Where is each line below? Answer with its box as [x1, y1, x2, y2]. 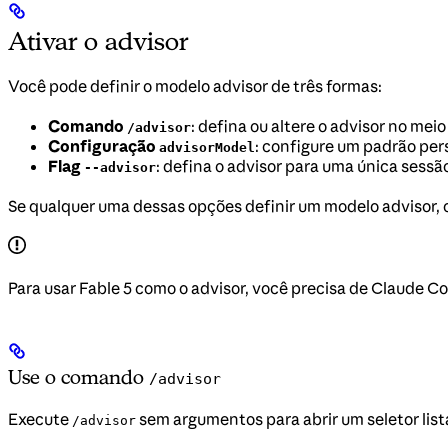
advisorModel [159, 139, 255, 155]
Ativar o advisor [8, 25, 189, 56]
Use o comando [8, 364, 149, 389]
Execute [8, 408, 72, 429]
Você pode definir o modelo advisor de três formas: [8, 75, 382, 96]
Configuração [48, 135, 159, 156]
